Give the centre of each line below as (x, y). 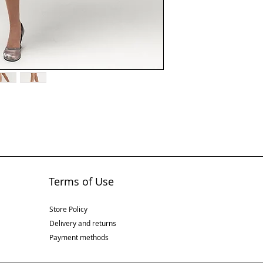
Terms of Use (81, 182)
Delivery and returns (82, 223)
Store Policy (68, 209)
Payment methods (79, 237)
